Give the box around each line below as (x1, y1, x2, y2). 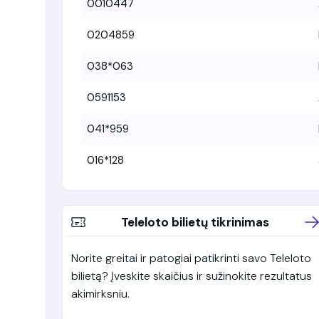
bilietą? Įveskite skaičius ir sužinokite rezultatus (71, 268, 312, 283)
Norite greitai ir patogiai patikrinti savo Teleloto (71, 250, 311, 266)
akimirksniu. (71, 286, 130, 301)
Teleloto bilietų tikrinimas (121, 214, 270, 230)
